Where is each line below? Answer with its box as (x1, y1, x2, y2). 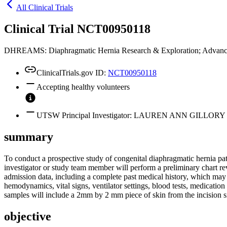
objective (4, 209, 51, 223)
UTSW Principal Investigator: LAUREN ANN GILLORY (36, 111, 225, 120)
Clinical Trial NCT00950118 (4, 22, 150, 36)
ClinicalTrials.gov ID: (36, 68, 108, 78)
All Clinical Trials (16, 3, 73, 12)
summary (4, 130, 53, 143)
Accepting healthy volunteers (36, 83, 130, 92)
